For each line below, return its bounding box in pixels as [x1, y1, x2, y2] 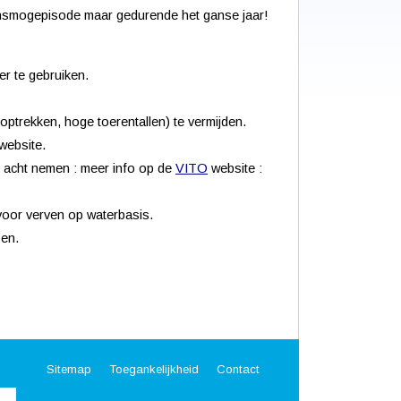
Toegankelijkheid [109, 362, 199, 376]
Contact [217, 362, 260, 376]
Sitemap [47, 362, 91, 376]
